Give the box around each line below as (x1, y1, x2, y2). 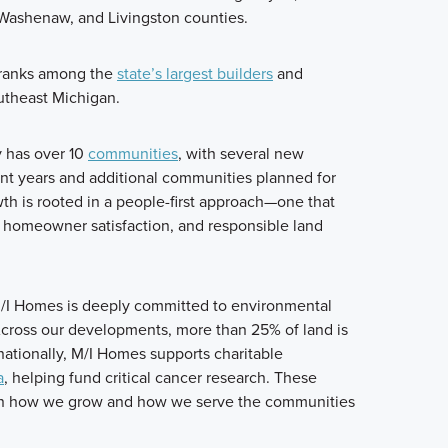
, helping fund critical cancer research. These (4, 366, 317, 390)
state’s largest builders (117, 62, 273, 86)
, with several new (178, 142, 304, 166)
